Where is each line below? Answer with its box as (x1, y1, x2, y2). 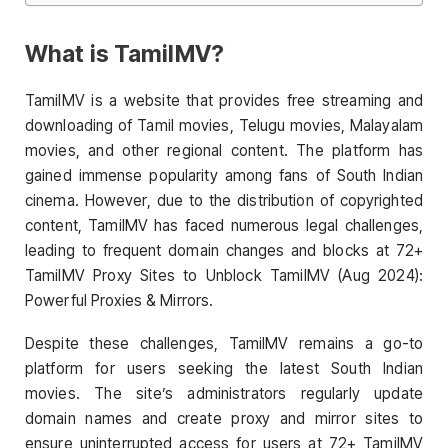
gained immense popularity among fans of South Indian (25, 166, 423, 186)
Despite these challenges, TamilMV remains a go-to (25, 334, 423, 354)
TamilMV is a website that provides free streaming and (25, 91, 423, 111)
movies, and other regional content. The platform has (25, 141, 423, 161)
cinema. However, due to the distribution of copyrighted (25, 191, 423, 211)
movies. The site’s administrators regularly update (25, 384, 423, 404)
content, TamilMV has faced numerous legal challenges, (25, 216, 423, 236)
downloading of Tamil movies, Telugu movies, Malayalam (25, 116, 423, 136)
